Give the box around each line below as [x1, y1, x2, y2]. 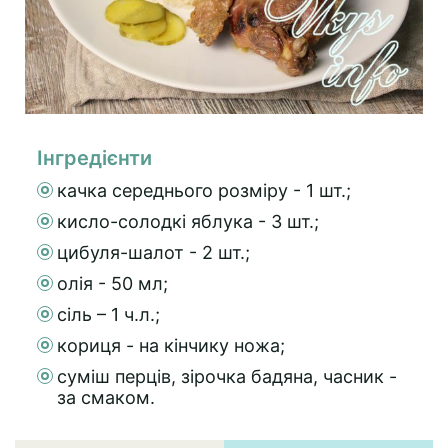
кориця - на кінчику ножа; [57, 334, 285, 356]
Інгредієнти [37, 145, 152, 170]
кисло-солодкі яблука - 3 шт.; [57, 210, 319, 232]
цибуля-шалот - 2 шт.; [57, 241, 250, 263]
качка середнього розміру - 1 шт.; [57, 179, 351, 201]
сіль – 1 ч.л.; [57, 303, 160, 325]
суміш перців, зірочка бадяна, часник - [57, 365, 397, 387]
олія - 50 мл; [57, 272, 168, 294]
